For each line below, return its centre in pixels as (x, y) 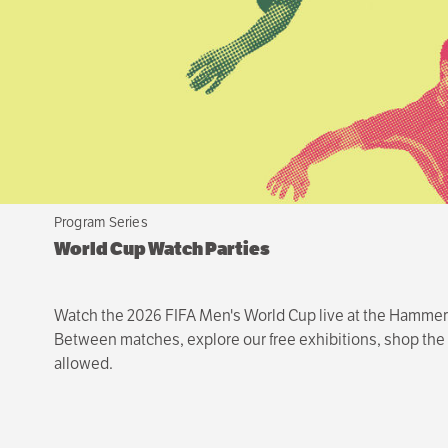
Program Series (100, 222)
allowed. (83, 363)
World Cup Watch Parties (161, 249)
